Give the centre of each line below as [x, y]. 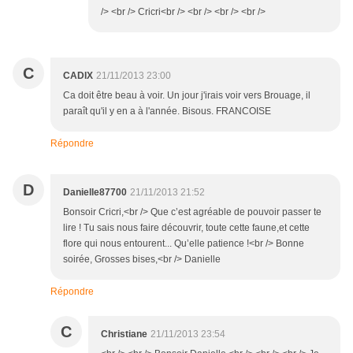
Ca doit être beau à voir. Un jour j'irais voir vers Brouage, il [187, 96]
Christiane [124, 334]
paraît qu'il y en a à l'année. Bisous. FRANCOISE [167, 111]
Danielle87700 [95, 193]
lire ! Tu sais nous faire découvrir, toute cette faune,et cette [186, 228]
